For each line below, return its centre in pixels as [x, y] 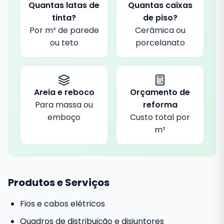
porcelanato [160, 43]
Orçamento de [160, 92]
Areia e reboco [64, 92]
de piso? [160, 18]
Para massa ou [64, 105]
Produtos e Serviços [59, 182]
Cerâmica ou [160, 30]
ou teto [64, 43]
